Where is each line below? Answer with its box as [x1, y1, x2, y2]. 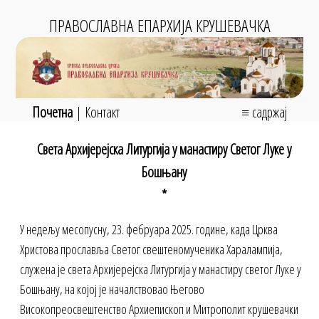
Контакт [84, 103, 120, 122]
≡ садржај [241, 103, 288, 122]
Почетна [31, 103, 73, 122]
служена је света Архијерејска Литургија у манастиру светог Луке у [20, 261, 302, 278]
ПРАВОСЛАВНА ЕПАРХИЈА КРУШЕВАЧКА [48, 14, 271, 37]
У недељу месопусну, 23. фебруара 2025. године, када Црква [20, 221, 278, 239]
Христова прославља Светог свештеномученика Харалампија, [20, 241, 283, 258]
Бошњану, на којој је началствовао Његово [20, 281, 205, 298]
